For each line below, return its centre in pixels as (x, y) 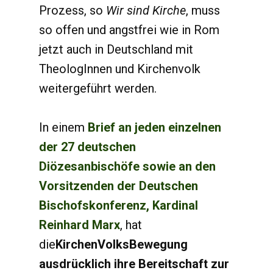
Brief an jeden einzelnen (154, 127)
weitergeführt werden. (99, 88)
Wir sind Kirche (146, 10)
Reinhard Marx (80, 225)
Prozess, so (73, 10)
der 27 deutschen (87, 147)
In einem (63, 127)
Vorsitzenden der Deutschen (119, 186)
